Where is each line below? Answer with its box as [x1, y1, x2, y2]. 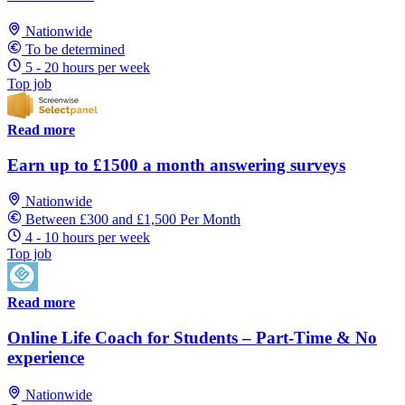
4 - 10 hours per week [25, 230, 150, 246]
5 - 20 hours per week [25, 60, 150, 75]
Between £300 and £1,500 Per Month [25, 212, 240, 228]
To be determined [25, 42, 125, 57]
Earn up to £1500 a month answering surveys [7, 155, 345, 174]
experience [7, 348, 84, 368]
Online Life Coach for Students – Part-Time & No [7, 328, 377, 348]
